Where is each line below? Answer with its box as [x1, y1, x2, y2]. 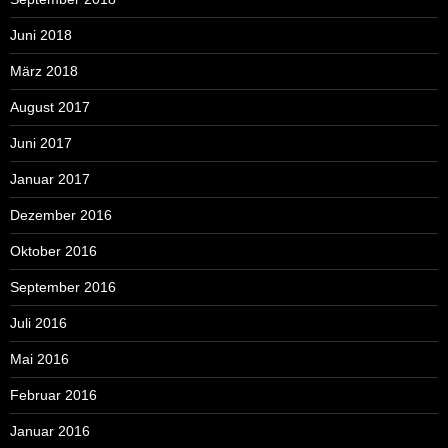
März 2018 [10, 62, 78, 79]
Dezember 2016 [10, 206, 112, 223]
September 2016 [10, 278, 116, 295]
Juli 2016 [10, 314, 67, 331]
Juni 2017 [10, 134, 72, 151]
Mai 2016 [10, 350, 69, 367]
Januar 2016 [10, 422, 90, 439]
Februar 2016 [10, 386, 97, 403]
